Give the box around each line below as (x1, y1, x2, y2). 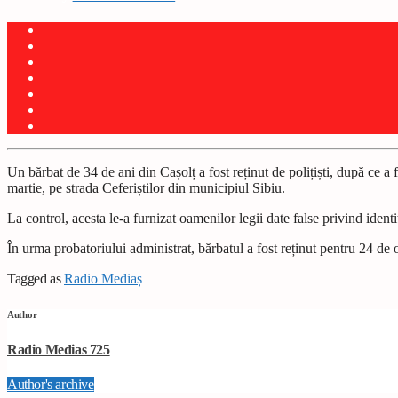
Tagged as (7, 271, 64, 287)
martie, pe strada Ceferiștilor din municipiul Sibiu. (7, 180, 285, 196)
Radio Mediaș (64, 271, 142, 287)
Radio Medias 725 (7, 342, 110, 358)
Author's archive (7, 377, 94, 393)
